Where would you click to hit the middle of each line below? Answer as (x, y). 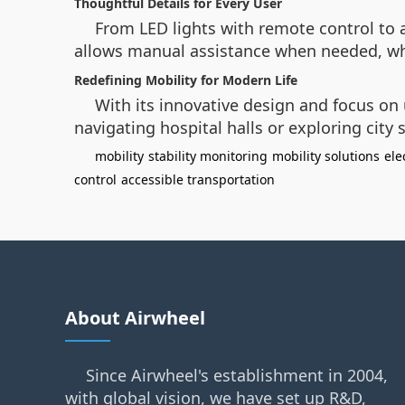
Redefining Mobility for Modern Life (186, 80)
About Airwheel (135, 318)
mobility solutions (326, 156)
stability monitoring (208, 156)
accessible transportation (198, 179)
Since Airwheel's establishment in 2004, (237, 375)
